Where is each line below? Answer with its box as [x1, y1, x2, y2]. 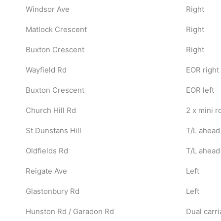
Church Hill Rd [25, 105, 76, 115]
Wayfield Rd [25, 65, 67, 74]
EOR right [185, 65, 219, 74]
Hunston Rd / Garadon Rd [25, 206, 114, 216]
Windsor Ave [25, 4, 70, 14]
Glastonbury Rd [25, 186, 79, 196]
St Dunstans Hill [25, 125, 81, 135]
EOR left [185, 85, 214, 95]
